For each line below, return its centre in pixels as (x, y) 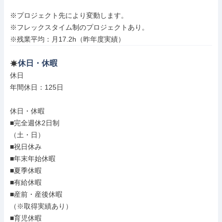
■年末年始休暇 (33, 159)
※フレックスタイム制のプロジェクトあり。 (79, 27)
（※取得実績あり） (41, 206)
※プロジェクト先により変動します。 (69, 15)
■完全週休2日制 (35, 123)
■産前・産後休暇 (36, 194)
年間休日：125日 (37, 87)
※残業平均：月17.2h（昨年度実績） (67, 39)
